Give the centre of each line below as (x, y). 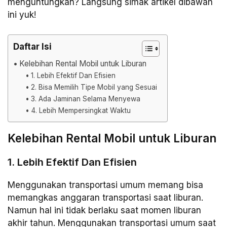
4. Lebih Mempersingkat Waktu (81, 110)
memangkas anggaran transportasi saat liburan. (105, 197)
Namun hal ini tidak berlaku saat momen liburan (104, 210)
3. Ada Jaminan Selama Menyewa (85, 99)
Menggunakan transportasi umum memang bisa (105, 185)
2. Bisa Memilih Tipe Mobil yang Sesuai (94, 87)
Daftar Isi (32, 47)
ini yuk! (22, 15)
